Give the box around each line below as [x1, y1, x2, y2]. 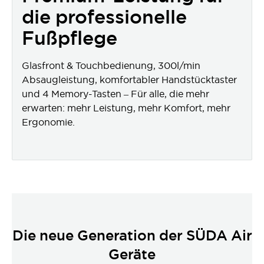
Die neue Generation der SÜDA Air [12, 226, 252, 245]
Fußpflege [22, 26, 117, 50]
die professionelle [22, 5, 187, 29]
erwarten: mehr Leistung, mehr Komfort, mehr [22, 102, 230, 114]
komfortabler [100, 74, 159, 85]
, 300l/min [153, 60, 200, 71]
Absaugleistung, [22, 74, 100, 85]
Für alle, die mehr [131, 88, 209, 100]
